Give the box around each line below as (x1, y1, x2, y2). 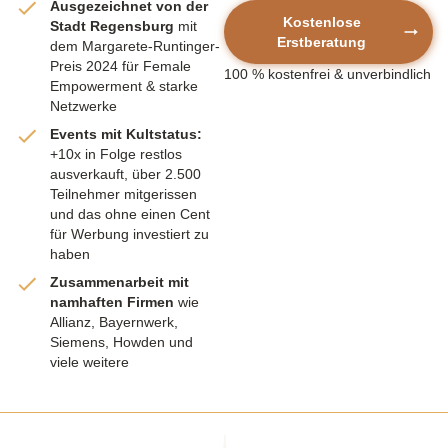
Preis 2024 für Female (50, 58, 191, 75)
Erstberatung (277, 34, 366, 51)
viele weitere (50, 354, 129, 371)
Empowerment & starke (50, 78, 198, 95)
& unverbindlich (330, 66, 431, 83)
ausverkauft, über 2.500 (50, 166, 201, 183)
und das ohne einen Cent (50, 206, 210, 223)
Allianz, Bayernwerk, (50, 314, 178, 331)
